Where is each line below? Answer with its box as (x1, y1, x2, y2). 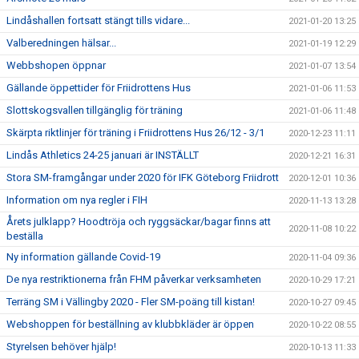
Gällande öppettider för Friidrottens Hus (6, 81, 191, 94)
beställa (6, 229, 43, 242)
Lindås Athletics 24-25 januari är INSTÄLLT (6, 148, 199, 161)
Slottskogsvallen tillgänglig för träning (6, 103, 183, 116)
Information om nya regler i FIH (6, 193, 147, 206)
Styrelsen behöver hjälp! (6, 340, 116, 353)
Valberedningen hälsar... (6, 36, 116, 49)
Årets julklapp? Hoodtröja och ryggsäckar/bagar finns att (6, 215, 271, 228)
